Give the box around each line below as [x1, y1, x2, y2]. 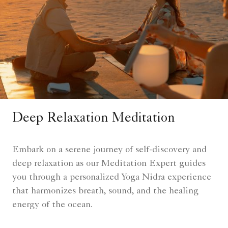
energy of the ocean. [12, 201, 93, 210]
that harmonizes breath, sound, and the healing [12, 187, 198, 196]
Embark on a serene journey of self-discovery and [12, 146, 207, 155]
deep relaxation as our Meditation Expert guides [12, 159, 206, 169]
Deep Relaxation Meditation [12, 112, 175, 126]
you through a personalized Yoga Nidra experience [12, 173, 211, 183]
